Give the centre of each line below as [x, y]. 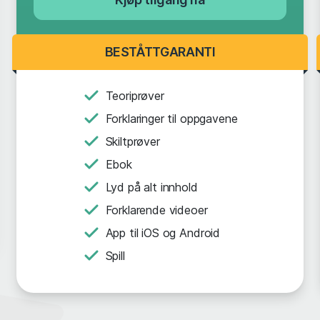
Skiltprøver [132, 141]
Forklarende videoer [156, 210]
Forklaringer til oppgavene [171, 119]
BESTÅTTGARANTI [160, 52]
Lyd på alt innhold [151, 187]
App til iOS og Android [163, 233]
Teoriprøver [135, 96]
